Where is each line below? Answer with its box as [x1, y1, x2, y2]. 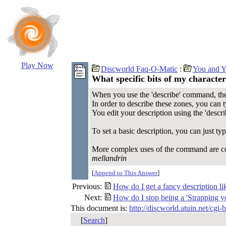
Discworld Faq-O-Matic [101, 65, 178, 73]
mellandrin [92, 154, 127, 162]
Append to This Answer [94, 169, 157, 177]
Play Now [21, 61, 53, 70]
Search [83, 216, 105, 224]
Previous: [72, 182, 102, 191]
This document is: [71, 204, 129, 212]
